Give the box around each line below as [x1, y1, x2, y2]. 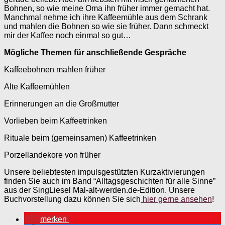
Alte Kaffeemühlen [4, 82, 70, 91]
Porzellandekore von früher [4, 150, 100, 159]
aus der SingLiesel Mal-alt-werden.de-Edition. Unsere [4, 185, 195, 194]
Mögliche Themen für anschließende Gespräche [4, 48, 186, 57]
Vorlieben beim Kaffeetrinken [4, 116, 107, 125]
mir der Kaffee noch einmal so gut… [4, 31, 131, 40]
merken [40, 214, 67, 223]
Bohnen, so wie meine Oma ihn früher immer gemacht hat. [4, 4, 210, 13]
